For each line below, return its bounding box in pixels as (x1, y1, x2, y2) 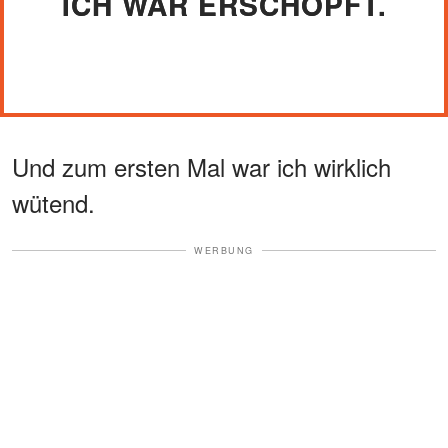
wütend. (12, 184, 95, 220)
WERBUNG (194, 243, 254, 257)
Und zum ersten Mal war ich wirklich (12, 148, 391, 184)
